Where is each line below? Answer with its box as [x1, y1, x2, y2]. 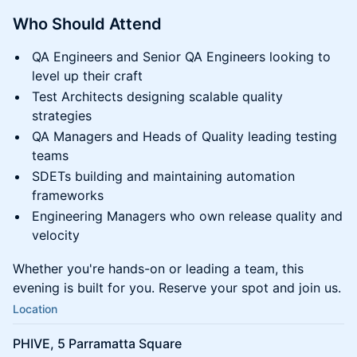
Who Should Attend [13, 14, 162, 33]
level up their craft [32, 68, 143, 84]
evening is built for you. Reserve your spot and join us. [13, 280, 341, 296]
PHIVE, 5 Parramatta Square [13, 335, 182, 351]
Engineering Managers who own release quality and [32, 208, 343, 224]
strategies [32, 108, 92, 124]
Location [13, 302, 57, 316]
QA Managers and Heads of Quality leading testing [32, 128, 337, 144]
